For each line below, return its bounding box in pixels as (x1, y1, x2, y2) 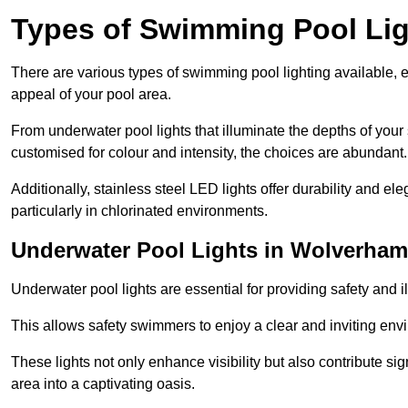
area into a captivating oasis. (11, 375, 195, 392)
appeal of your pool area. (11, 86, 171, 102)
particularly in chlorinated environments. (11, 202, 268, 219)
